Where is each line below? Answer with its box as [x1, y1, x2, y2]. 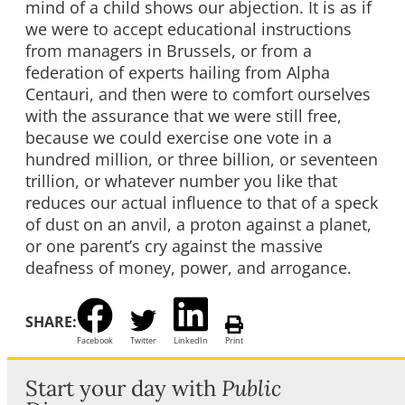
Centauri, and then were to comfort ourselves [25, 83, 371, 106]
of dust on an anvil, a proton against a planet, [25, 213, 372, 236]
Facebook [77, 335, 113, 346]
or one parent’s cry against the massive [25, 235, 323, 258]
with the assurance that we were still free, [25, 105, 342, 127]
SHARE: [25, 311, 77, 332]
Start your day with [25, 374, 221, 403]
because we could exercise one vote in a [25, 127, 332, 149]
